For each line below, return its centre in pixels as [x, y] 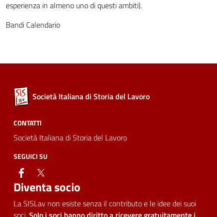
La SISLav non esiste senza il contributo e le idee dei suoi [105, 203]
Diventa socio [47, 187]
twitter [57, 172]
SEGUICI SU [31, 156]
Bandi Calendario [33, 25]
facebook [41, 172]
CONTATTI [28, 123]
